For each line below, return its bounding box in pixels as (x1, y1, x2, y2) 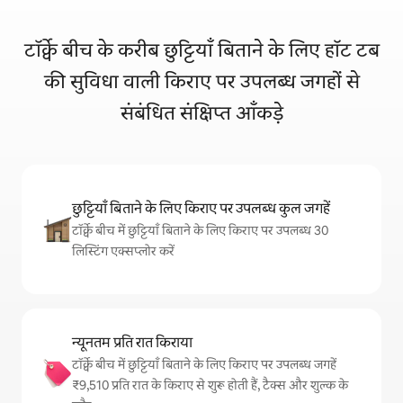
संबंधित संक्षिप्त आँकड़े (120, 99, 283, 126)
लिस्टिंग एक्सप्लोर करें (72, 243, 175, 260)
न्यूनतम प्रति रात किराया (72, 332, 193, 352)
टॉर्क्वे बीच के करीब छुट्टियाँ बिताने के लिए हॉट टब (23, 36, 380, 63)
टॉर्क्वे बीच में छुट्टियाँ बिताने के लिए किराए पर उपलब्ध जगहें (72, 355, 336, 372)
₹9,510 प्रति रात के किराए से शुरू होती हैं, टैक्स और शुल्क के (72, 376, 348, 393)
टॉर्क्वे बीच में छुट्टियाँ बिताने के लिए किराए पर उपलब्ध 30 (72, 222, 328, 239)
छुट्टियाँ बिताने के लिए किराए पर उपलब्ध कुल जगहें (72, 199, 330, 219)
